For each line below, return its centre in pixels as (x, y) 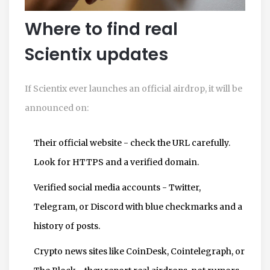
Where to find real (101, 29)
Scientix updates (96, 54)
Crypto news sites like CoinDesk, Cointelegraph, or (139, 251)
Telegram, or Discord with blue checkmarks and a (138, 206)
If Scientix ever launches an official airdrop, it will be (133, 88)
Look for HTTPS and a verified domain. (116, 162)
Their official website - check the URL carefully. (132, 143)
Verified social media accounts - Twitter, (117, 187)
